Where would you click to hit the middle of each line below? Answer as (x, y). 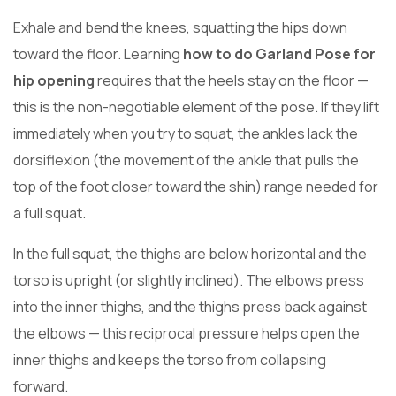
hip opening (54, 81)
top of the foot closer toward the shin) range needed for (196, 187)
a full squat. (49, 213)
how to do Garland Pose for (279, 54)
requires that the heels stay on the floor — (232, 81)
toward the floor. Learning (98, 54)
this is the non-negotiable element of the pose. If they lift (196, 107)
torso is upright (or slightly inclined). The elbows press (189, 281)
